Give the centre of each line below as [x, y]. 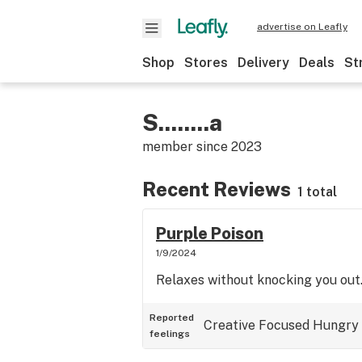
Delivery [263, 63]
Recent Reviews [217, 189]
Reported [172, 318]
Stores [206, 63]
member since [187, 147]
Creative [229, 325]
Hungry [336, 325]
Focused [284, 325]
